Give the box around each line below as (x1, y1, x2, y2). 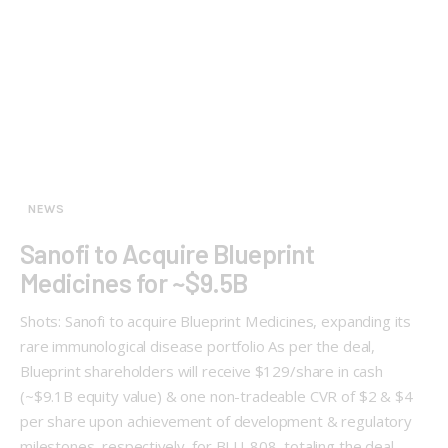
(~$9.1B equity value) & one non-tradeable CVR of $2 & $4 (20, 386, 413, 407)
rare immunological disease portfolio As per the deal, (20, 336, 376, 357)
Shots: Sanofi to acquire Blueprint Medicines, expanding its (20, 311, 412, 332)
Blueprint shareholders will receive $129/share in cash (20, 361, 383, 382)
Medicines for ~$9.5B (20, 267, 248, 299)
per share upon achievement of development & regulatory (20, 411, 412, 432)
